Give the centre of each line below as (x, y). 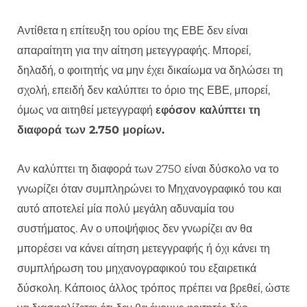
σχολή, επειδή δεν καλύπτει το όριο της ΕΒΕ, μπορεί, (144, 90)
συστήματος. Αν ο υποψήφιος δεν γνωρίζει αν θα (135, 229)
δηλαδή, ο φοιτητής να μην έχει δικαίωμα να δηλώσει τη (150, 71)
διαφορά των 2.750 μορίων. (91, 130)
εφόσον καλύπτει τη (208, 110)
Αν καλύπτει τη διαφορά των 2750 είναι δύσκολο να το (148, 169)
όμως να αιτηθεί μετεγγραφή (86, 110)
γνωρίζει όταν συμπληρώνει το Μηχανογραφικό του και (149, 189)
